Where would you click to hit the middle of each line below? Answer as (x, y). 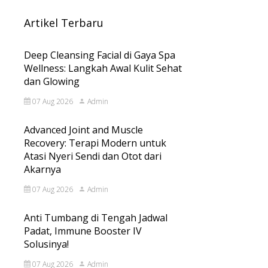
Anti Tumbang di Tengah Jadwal (96, 218)
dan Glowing (52, 81)
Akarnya (42, 169)
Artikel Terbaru (64, 23)
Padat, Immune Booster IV (83, 231)
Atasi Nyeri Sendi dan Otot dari (93, 156)
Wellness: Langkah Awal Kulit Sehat (103, 68)
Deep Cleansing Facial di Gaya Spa (100, 55)
